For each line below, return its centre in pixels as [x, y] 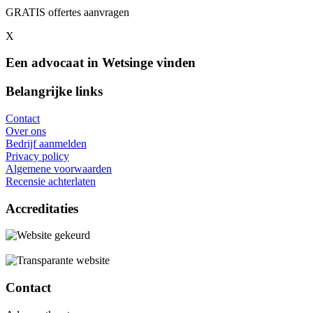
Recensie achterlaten [51, 181]
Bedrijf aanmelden [46, 143]
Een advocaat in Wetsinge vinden [101, 63]
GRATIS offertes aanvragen [67, 12]
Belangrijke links [54, 92]
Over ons [26, 131]
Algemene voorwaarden [59, 168]
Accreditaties [42, 208]
